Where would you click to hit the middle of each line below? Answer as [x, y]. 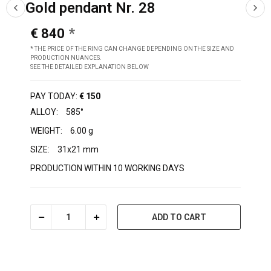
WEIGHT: [46, 131]
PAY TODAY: [54, 96]
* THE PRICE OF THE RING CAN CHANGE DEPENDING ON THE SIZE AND [132, 49]
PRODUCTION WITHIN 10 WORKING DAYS [107, 168]
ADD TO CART [179, 217]
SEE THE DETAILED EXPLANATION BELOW [90, 67]
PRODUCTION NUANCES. [66, 58]
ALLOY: [45, 112]
